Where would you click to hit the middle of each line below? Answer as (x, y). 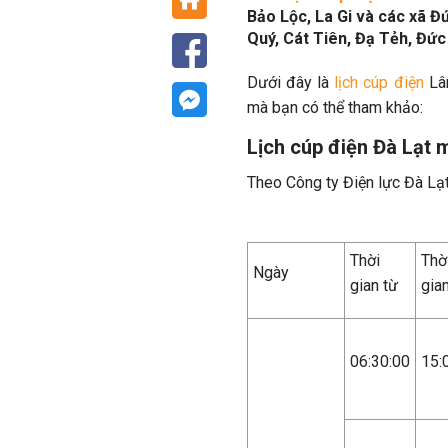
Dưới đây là (291, 82)
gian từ (374, 285)
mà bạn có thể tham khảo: (335, 107)
